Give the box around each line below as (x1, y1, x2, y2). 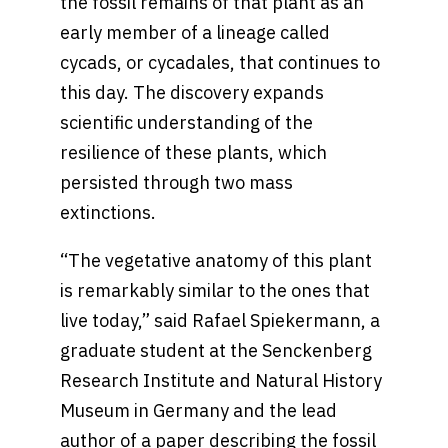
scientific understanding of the (60, 111, 313, 135)
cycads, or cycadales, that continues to (60, 51, 380, 75)
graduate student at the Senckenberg (60, 339, 372, 363)
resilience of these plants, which (60, 141, 327, 165)
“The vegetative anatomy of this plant (60, 249, 372, 273)
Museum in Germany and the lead (60, 399, 337, 423)
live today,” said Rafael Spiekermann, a (60, 309, 380, 333)
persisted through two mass (60, 171, 293, 195)
